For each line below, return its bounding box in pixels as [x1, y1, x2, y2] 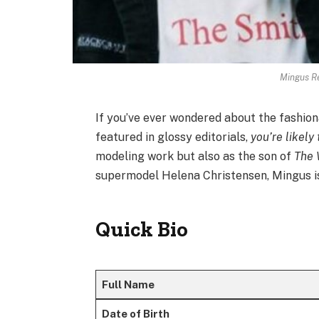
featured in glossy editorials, [95, 130, 251, 145]
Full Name [101, 278, 155, 291]
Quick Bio [95, 216, 189, 243]
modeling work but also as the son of [95, 150, 295, 164]
